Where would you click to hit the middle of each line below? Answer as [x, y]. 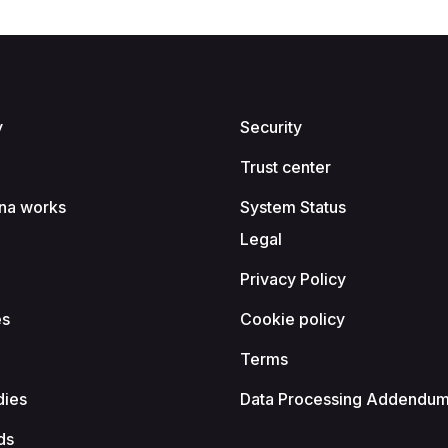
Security [271, 127]
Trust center [285, 167]
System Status [293, 207]
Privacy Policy [293, 279]
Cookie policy [292, 319]
